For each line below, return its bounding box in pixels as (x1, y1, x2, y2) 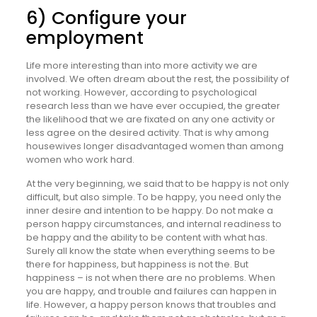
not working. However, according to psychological (25, 85, 257, 99)
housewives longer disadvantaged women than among (25, 139, 284, 153)
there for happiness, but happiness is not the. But (25, 257, 248, 271)
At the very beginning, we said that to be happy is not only (25, 176, 289, 190)
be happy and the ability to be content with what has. (25, 230, 267, 244)
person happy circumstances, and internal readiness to (25, 217, 282, 231)
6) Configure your (25, 5, 187, 30)
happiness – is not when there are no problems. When (25, 270, 275, 284)
